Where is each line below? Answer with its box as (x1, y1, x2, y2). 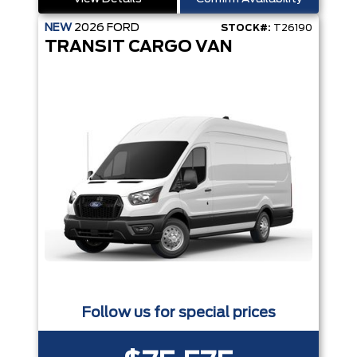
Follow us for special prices (81, 305, 276, 320)
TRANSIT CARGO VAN (45, 38, 233, 55)
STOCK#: (221, 22, 271, 33)
